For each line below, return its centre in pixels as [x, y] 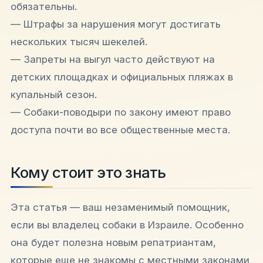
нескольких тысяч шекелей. [79, 41]
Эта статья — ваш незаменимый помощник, [120, 207]
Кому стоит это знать [88, 172]
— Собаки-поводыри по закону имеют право [121, 112]
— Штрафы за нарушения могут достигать [116, 24]
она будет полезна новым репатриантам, [113, 242]
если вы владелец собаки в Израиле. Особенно [127, 225]
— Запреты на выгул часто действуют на [113, 59]
